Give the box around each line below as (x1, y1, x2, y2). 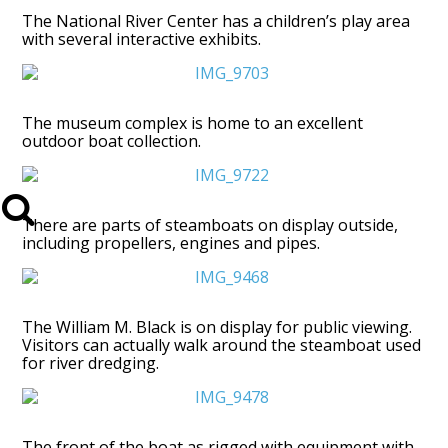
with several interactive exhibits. (22, 27, 262, 50)
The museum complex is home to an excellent (22, 111, 364, 134)
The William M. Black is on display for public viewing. (22, 315, 413, 338)
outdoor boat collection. (22, 129, 202, 152)
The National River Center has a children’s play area (22, 9, 411, 32)
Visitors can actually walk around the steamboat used (22, 333, 422, 356)
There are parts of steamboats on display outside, (22, 213, 399, 236)
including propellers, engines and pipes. (22, 231, 321, 254)
